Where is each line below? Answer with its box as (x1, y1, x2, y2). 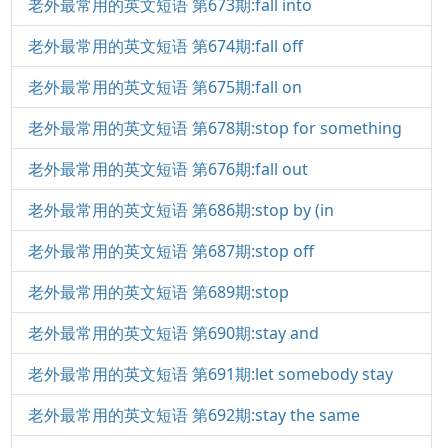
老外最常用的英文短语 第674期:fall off (27, 35, 303, 57)
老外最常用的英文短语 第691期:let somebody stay (27, 363, 393, 385)
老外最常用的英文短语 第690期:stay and (27, 322, 319, 344)
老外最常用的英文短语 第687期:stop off (27, 240, 314, 262)
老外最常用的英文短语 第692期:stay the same (27, 404, 360, 426)
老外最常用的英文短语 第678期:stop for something (27, 117, 402, 139)
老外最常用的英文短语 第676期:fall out (27, 158, 308, 180)
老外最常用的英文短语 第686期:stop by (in (27, 199, 334, 221)
